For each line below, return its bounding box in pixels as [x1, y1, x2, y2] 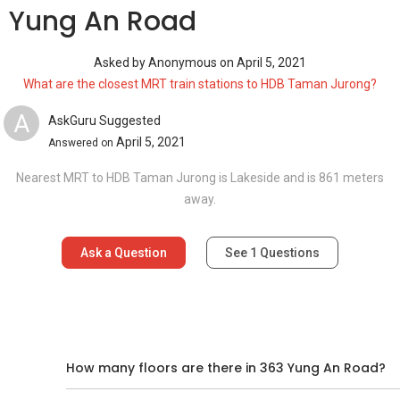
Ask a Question [80, 246, 167, 260]
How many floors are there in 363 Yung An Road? [66, 359, 386, 377]
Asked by [94, 55, 148, 70]
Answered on [48, 136, 116, 149]
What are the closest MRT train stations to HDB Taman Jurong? [23, 77, 377, 91]
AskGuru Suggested [48, 112, 161, 128]
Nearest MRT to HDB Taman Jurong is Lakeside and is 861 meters [16, 171, 384, 185]
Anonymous [148, 55, 220, 70]
